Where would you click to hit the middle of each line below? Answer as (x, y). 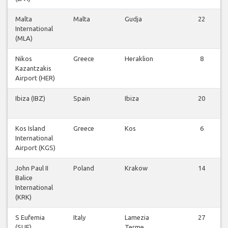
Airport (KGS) (35, 148)
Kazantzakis (33, 68)
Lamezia (137, 218)
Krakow (136, 168)
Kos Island (30, 129)
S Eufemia (30, 218)
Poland (84, 168)
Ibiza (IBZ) (30, 98)
